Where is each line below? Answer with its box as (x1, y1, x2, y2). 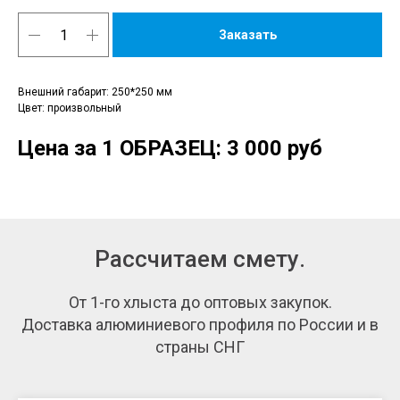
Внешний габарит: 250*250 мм (18, 86, 172, 99)
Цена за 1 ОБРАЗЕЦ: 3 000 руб (18, 136, 322, 162)
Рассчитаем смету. (95, 246, 305, 273)
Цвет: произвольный (18, 102, 121, 115)
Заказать (218, 28, 277, 43)
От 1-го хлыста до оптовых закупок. (68, 293, 332, 312)
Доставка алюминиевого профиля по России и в (21, 315, 379, 335)
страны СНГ (155, 337, 245, 357)
